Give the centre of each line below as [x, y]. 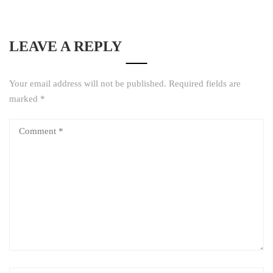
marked [25, 99]
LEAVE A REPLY [66, 47]
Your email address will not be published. [88, 84]
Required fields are [205, 84]
